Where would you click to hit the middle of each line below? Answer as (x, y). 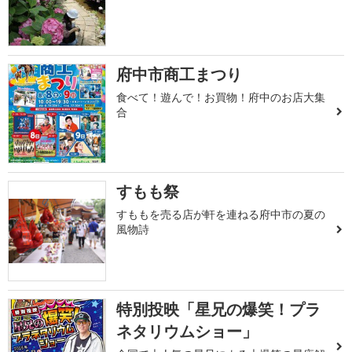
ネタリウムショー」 (187, 331)
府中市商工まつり (180, 74)
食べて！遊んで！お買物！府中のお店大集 (221, 97)
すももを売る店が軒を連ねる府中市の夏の (221, 214)
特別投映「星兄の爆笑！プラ (219, 309)
